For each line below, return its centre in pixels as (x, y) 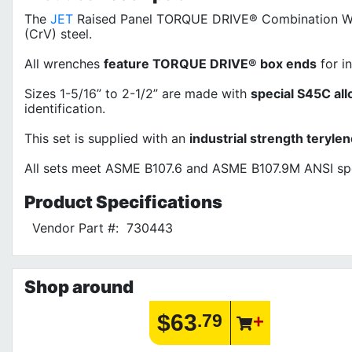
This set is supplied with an (107, 138)
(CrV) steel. (58, 33)
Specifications (158, 202)
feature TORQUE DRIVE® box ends (210, 63)
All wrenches (64, 63)
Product (59, 202)
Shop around (79, 286)
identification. (65, 108)
